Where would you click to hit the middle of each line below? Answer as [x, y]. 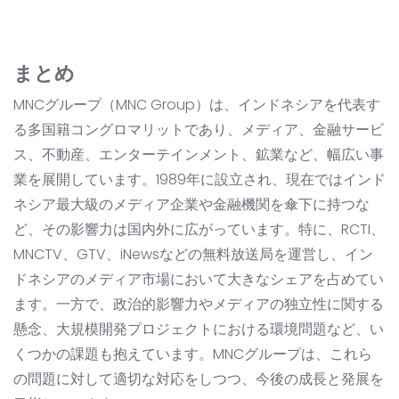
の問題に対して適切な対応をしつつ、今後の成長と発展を [199, 379]
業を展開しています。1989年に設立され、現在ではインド [199, 180]
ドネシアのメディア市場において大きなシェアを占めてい [199, 280]
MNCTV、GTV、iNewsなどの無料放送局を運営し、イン [193, 255]
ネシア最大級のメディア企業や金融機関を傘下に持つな [191, 205]
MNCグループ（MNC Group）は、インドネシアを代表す [197, 105]
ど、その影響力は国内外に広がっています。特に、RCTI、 [199, 230]
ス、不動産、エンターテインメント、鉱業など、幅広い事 [199, 155]
